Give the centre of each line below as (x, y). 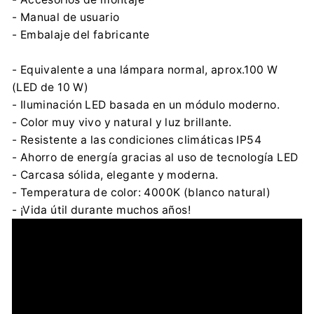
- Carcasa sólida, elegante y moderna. (115, 175)
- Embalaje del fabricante (81, 34)
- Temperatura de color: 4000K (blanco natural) (141, 192)
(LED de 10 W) (50, 87)
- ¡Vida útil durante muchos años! (101, 210)
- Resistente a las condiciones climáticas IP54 (137, 139)
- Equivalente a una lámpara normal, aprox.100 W (145, 69)
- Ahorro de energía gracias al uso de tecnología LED (155, 157)
